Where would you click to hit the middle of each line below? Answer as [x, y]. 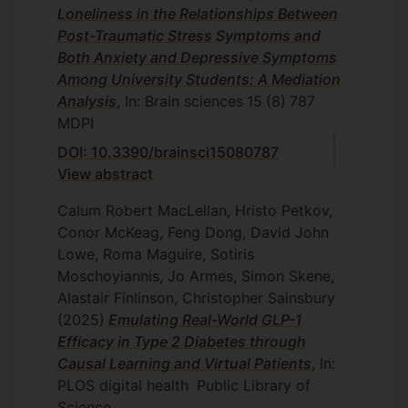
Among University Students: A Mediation [199, 79]
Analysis [87, 101]
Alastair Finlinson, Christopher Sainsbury [196, 297]
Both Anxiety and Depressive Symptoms [197, 57]
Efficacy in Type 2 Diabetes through [182, 341]
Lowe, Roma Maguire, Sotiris [156, 254]
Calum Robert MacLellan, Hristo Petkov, [195, 210]
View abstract [105, 173]
